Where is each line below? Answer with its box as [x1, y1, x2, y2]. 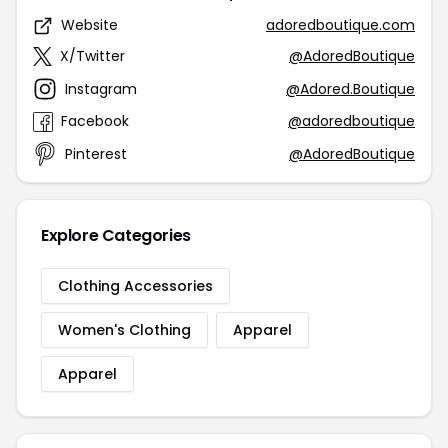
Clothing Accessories [58, 276, 213, 296]
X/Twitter [60, 46, 125, 66]
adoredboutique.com [266, 15, 415, 35]
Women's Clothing [58, 320, 191, 340]
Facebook [61, 111, 129, 131]
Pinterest [65, 143, 127, 164]
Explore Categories [41, 224, 191, 247]
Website [61, 15, 118, 35]
